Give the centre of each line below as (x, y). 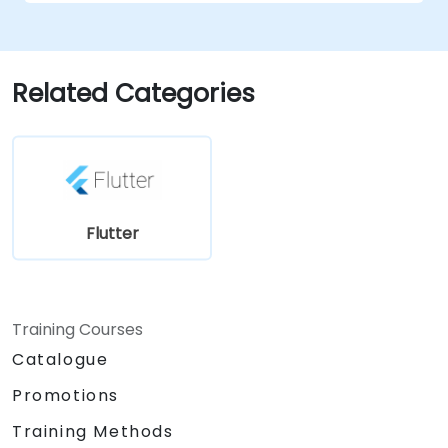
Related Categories (133, 94)
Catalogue (60, 360)
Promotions (65, 396)
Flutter (112, 233)
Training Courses (77, 330)
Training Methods (93, 432)
